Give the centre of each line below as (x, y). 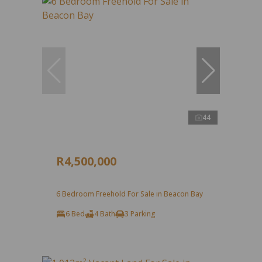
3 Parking (140, 214)
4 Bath (105, 214)
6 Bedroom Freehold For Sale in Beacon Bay (130, 194)
